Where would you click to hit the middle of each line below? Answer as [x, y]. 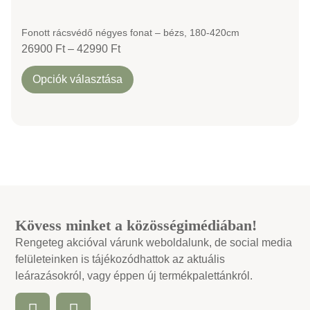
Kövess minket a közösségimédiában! [136, 226]
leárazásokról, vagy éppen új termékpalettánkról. [134, 276]
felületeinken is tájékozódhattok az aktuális [120, 259]
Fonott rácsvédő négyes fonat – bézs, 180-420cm [130, 33]
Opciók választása [77, 80]
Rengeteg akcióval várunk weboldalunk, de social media [154, 243]
